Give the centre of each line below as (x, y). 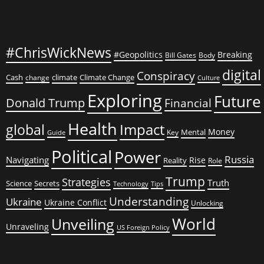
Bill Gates (181, 55)
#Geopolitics (138, 55)
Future (237, 101)
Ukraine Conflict (75, 203)
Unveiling (83, 224)
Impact (142, 130)
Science (19, 183)
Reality (175, 160)
